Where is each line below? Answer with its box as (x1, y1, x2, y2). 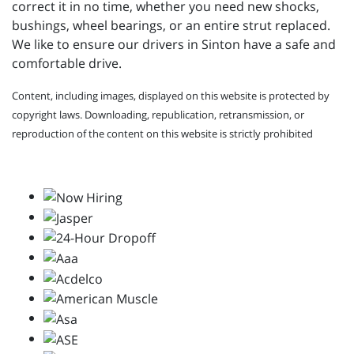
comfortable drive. (12, 55, 122, 73)
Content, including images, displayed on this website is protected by (12, 88, 330, 104)
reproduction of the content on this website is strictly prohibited (12, 126, 313, 141)
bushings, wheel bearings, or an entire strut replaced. (12, 17, 330, 35)
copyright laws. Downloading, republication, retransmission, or (12, 107, 304, 122)
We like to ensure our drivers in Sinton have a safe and (12, 36, 336, 54)
